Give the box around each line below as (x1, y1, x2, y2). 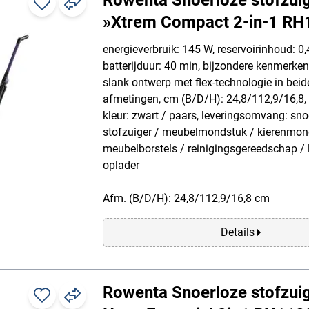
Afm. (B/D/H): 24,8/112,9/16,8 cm (103, 191, 270, 205)
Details (220, 225, 255, 239)
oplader (103, 158, 139, 172)
